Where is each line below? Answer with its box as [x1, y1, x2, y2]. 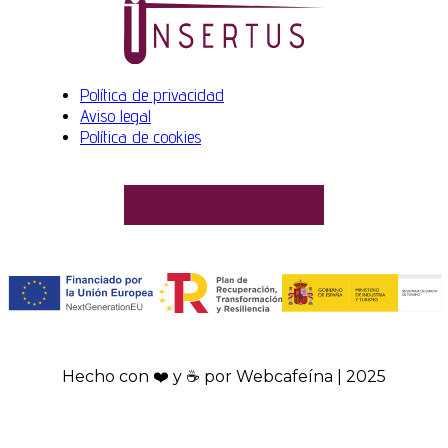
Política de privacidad [80, 84, 224, 106]
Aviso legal [80, 105, 151, 127]
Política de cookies [80, 126, 201, 148]
